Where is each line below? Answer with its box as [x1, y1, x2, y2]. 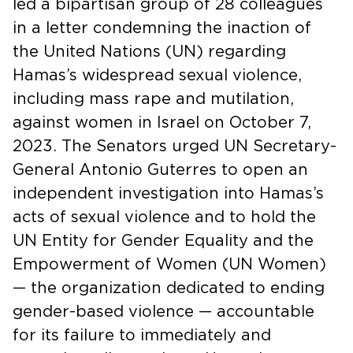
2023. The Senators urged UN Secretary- [13, 138, 336, 154]
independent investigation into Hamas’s [13, 185, 324, 202]
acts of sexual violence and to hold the [13, 209, 316, 225]
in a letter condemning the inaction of [13, 20, 311, 36]
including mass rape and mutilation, [13, 91, 294, 107]
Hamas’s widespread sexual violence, [13, 67, 302, 84]
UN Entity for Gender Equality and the [13, 232, 314, 249]
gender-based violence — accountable [13, 303, 314, 320]
